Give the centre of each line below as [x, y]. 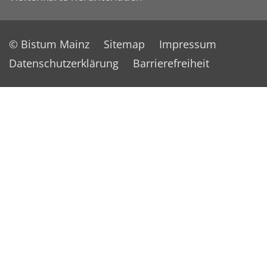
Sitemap [124, 44]
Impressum [188, 44]
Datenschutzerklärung [64, 63]
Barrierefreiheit [171, 63]
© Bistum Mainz [49, 44]
